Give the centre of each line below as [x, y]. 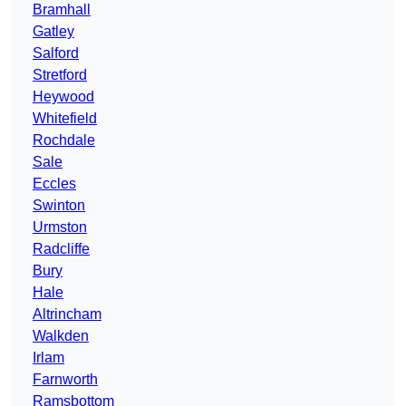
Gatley [53, 32]
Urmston [60, 227]
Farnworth [65, 380]
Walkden [61, 336]
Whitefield [65, 119]
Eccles [54, 184]
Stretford [60, 75]
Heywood [63, 97]
